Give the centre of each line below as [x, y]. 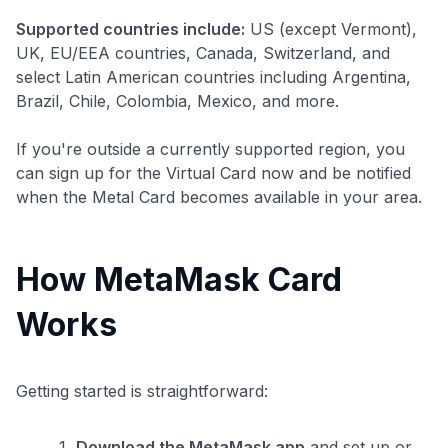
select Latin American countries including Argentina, [213, 76]
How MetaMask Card [179, 279]
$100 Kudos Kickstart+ [102, 409]
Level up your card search [214, 374]
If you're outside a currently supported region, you [210, 148]
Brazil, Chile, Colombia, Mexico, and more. [177, 100]
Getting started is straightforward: [142, 390]
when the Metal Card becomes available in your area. [219, 196]
